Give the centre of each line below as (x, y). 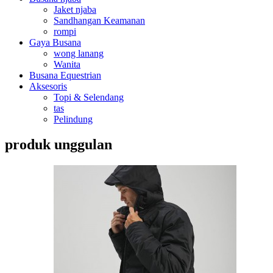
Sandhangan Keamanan (99, 20)
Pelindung (73, 119)
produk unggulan (58, 145)
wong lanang (79, 53)
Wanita (67, 64)
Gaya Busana (55, 42)
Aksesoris (48, 86)
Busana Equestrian (65, 75)
